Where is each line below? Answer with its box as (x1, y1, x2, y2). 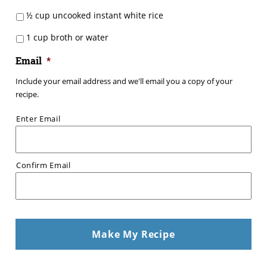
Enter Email (16, 113, 61, 125)
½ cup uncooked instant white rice (26, 10, 163, 21)
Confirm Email (16, 160, 71, 171)
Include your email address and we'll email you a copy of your (15, 76, 232, 87)
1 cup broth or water (26, 32, 108, 44)
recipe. (15, 89, 39, 100)
